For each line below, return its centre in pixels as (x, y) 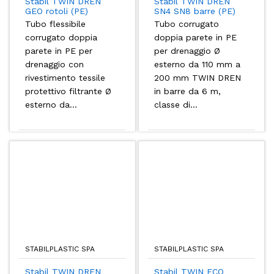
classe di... (176, 104)
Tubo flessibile (55, 24)
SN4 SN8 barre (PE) (195, 11)
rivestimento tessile (65, 77)
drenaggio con (54, 64)
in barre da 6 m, (187, 91)
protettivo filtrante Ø (68, 91)
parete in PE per (59, 50)
